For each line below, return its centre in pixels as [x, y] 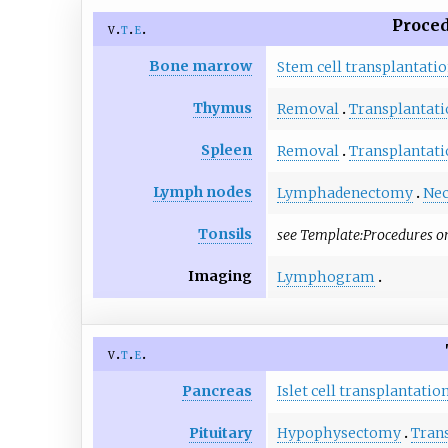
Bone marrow [201, 65]
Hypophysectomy [338, 433]
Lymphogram [325, 276]
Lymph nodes [203, 191]
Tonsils [225, 233]
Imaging [220, 275]
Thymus [223, 107]
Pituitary [221, 432]
